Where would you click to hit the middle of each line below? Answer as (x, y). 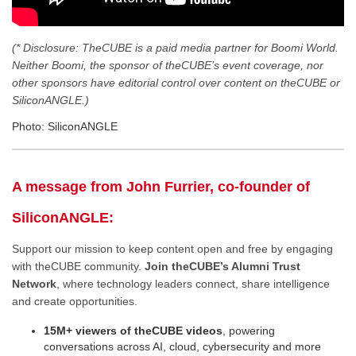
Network (34, 284)
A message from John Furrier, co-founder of (161, 186)
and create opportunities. (75, 302)
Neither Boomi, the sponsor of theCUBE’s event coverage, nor (168, 65)
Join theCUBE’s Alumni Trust (222, 267)
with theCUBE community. (78, 267)
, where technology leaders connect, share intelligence (193, 284)
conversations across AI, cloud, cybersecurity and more (182, 346)
